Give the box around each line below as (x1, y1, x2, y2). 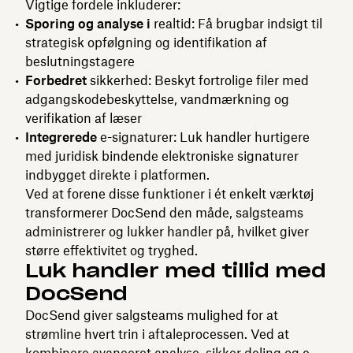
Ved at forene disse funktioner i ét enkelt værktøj (25, 185, 314, 202)
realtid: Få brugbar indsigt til (150, 15, 322, 32)
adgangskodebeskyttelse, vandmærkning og (25, 91, 289, 107)
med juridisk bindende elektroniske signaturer (25, 147, 299, 164)
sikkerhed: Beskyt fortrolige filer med (87, 72, 309, 88)
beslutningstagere (25, 53, 135, 69)
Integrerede (25, 128, 97, 145)
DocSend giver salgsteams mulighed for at (25, 307, 278, 323)
